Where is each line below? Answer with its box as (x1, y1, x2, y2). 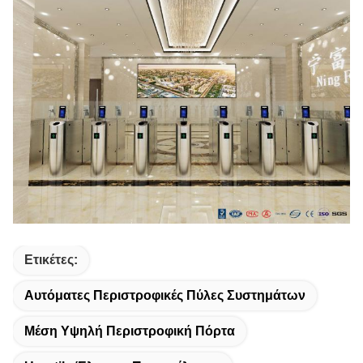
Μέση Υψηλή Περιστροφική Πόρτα (24, 324, 235, 338)
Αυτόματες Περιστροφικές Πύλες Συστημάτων (24, 288, 305, 302)
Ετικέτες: (24, 253, 78, 267)
